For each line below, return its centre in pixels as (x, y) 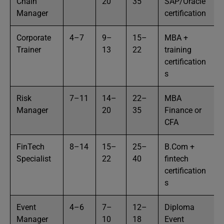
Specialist (34, 159)
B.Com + (179, 147)
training (178, 50)
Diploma (179, 207)
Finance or (183, 110)
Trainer (29, 50)
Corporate (34, 38)
